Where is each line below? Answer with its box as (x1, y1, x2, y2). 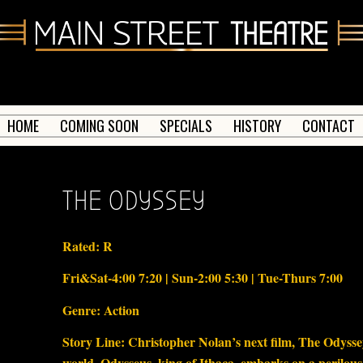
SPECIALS (160, 115, 213, 136)
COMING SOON (60, 115, 139, 136)
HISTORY (233, 115, 282, 136)
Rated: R (62, 236, 113, 255)
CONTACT (302, 115, 356, 136)
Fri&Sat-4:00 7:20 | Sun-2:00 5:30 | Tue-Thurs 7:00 (62, 268, 343, 288)
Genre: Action (62, 300, 139, 319)
